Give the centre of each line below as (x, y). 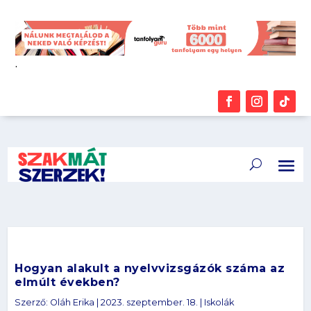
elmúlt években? (67, 282)
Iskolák (219, 302)
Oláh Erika (73, 302)
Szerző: (33, 302)
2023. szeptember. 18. (150, 302)
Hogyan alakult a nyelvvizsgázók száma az (150, 268)
